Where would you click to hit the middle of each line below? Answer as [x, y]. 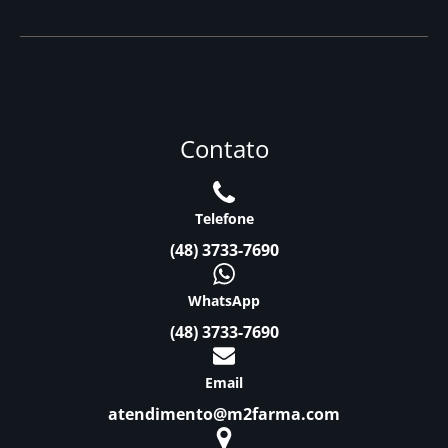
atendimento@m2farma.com [224, 414]
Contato [224, 149]
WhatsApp [224, 301]
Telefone [224, 219]
